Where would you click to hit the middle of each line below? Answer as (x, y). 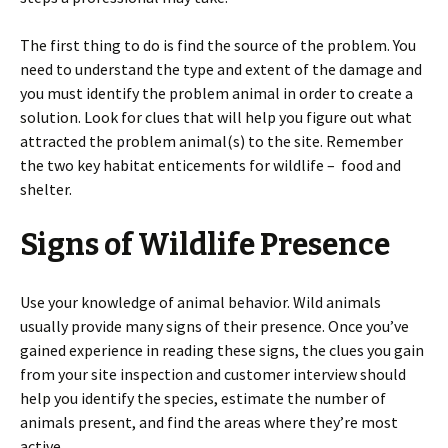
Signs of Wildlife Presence (205, 245)
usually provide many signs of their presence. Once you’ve (214, 326)
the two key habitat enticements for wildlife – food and (210, 165)
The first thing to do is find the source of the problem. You (218, 45)
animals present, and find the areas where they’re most (209, 422)
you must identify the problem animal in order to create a (216, 93)
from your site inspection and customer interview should (213, 374)
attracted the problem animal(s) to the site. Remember (211, 141)
